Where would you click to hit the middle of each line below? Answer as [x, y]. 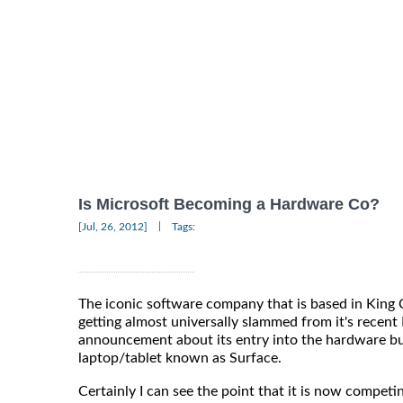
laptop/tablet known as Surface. [180, 358]
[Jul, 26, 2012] [113, 226]
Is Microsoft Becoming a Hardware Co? [229, 204]
